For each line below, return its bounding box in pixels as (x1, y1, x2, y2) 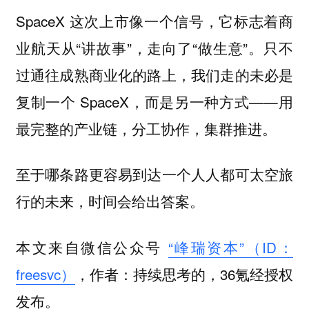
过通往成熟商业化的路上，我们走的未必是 (15, 63, 294, 85)
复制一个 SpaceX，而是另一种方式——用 (15, 90, 294, 112)
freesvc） (15, 263, 75, 285)
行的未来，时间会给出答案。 (15, 190, 204, 212)
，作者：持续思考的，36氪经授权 (74, 263, 294, 285)
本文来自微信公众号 (15, 237, 168, 258)
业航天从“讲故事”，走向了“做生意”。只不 (15, 37, 294, 58)
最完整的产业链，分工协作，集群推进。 (15, 117, 277, 139)
